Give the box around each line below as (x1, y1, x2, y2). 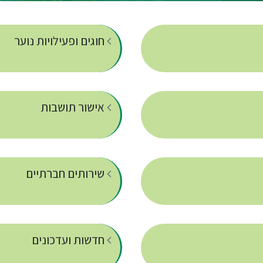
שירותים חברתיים (26, 166, 107, 182)
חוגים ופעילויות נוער (14, 33, 107, 49)
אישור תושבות (41, 99, 107, 116)
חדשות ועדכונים (32, 232, 107, 248)
